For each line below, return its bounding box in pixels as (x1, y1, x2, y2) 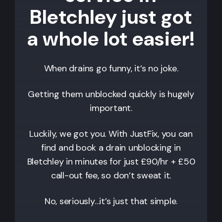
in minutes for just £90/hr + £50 (63, 155, 195, 167)
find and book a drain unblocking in (41, 141, 181, 154)
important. (90, 102, 132, 114)
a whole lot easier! (27, 25, 195, 52)
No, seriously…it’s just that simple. (44, 195, 178, 207)
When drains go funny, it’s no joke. (44, 62, 178, 74)
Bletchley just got (30, 3, 192, 30)
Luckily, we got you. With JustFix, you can (29, 127, 193, 140)
